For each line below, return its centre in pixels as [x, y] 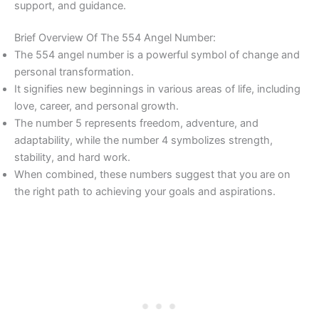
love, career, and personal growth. [96, 106]
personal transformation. [74, 72]
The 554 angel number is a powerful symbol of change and [157, 55]
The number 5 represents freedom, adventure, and [136, 124]
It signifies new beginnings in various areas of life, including [157, 89]
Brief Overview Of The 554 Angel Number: [115, 38]
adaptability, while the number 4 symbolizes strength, [143, 141]
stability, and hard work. [72, 158]
